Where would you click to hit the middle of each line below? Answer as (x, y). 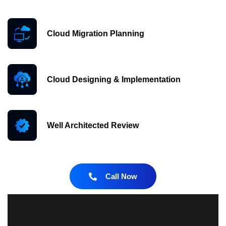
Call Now (121, 176)
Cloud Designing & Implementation (114, 79)
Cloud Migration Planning (96, 34)
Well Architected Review (93, 125)
